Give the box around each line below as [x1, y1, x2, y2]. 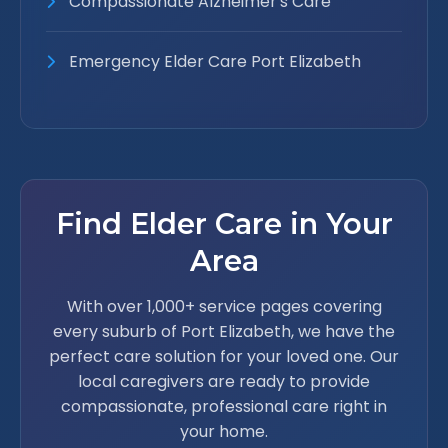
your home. [180, 420, 268, 443]
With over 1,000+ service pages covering [66, 295, 382, 318]
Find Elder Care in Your [55, 206, 393, 241]
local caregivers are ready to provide [78, 370, 370, 393]
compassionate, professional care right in [61, 395, 387, 418]
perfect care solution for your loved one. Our [49, 345, 399, 368]
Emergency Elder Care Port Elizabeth [65, 50, 361, 73]
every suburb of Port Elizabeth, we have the [53, 320, 395, 343]
